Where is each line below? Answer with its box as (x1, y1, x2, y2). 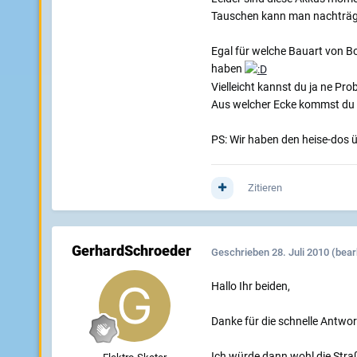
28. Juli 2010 (271, 245, 329, 258)
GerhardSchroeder (71, 242, 191, 260)
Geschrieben (210, 245, 272, 258)
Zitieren (247, 182, 282, 194)
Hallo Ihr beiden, (210, 280, 290, 293)
